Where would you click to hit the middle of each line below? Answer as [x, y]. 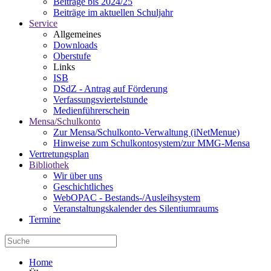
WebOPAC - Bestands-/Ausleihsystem [127, 198]
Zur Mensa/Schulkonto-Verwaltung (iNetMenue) [146, 132]
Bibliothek [49, 165]
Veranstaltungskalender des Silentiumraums [136, 208]
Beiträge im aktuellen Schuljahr [113, 12]
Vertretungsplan [59, 154]
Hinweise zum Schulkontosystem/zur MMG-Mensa [152, 143]
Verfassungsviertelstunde [100, 100]
